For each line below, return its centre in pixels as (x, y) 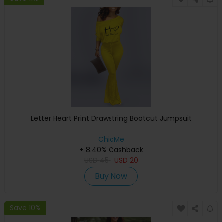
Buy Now (111, 176)
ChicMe (111, 139)
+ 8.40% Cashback (111, 150)
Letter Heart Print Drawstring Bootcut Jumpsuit (111, 119)
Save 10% (25, 207)
